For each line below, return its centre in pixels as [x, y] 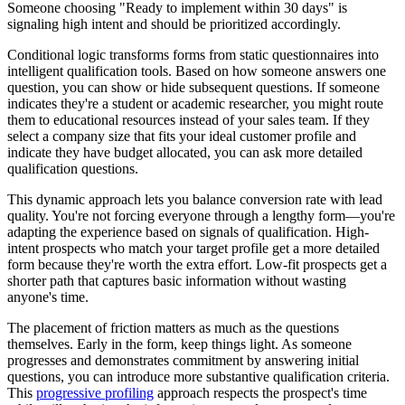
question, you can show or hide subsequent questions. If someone [193, 88]
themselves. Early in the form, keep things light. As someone [179, 344]
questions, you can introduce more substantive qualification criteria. [198, 377]
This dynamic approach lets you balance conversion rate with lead [195, 200]
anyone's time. [48, 297]
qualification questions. [73, 169]
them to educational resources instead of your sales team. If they [188, 120]
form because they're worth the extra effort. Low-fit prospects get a [197, 265]
